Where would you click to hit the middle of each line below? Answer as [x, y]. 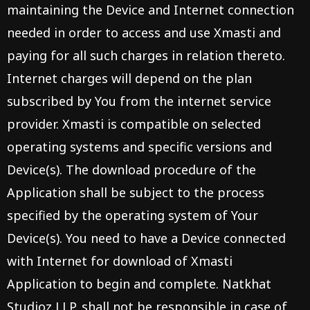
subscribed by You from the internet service [139, 101]
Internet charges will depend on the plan [129, 78]
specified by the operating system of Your [133, 215]
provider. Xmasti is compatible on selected [134, 124]
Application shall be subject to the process [136, 192]
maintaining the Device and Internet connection [151, 10]
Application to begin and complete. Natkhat [139, 284]
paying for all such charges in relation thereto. [146, 55]
